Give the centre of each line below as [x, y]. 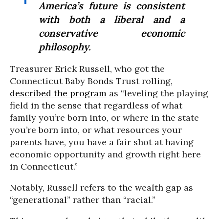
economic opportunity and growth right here [105, 154]
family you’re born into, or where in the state [104, 117]
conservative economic [112, 33]
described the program [58, 93]
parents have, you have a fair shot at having [102, 142]
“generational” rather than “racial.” [83, 199]
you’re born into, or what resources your [96, 130]
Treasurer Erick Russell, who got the [87, 68]
